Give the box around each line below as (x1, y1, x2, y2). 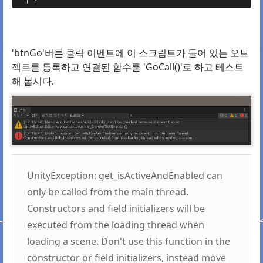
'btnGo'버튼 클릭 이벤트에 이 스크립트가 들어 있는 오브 (12, 46, 249, 60)
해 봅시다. (12, 75, 54, 88)
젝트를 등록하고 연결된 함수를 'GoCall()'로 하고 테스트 (12, 60, 244, 74)
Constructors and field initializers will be (27, 202, 205, 215)
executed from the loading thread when (27, 218, 204, 232)
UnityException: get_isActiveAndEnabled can (27, 169, 222, 183)
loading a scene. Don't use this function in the (27, 235, 230, 248)
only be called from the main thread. (27, 186, 188, 199)
